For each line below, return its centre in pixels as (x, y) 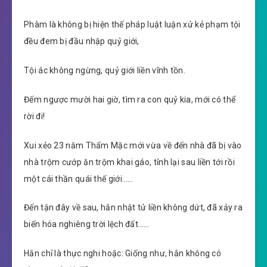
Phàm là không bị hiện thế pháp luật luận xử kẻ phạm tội (132, 25)
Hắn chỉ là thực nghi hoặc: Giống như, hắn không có (122, 254)
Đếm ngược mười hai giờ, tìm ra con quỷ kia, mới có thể (130, 99)
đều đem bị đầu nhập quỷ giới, (82, 41)
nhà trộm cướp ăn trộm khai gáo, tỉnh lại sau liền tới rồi (130, 162)
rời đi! (35, 116)
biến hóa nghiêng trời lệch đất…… (87, 224)
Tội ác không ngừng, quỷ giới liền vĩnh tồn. (105, 70)
